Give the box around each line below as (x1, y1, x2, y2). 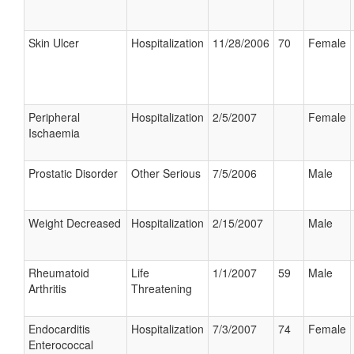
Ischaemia (28, 125, 80, 141)
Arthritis (28, 281, 66, 296)
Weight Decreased (28, 215, 121, 231)
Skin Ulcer (28, 35, 79, 51)
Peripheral (28, 109, 80, 125)
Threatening (131, 281, 192, 296)
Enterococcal (28, 337, 93, 352)
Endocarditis (28, 321, 90, 337)
